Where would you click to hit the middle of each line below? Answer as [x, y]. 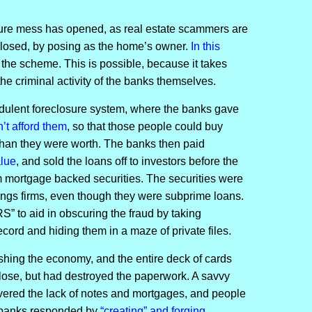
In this [205, 46]
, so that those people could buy [145, 126]
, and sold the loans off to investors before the [127, 161]
